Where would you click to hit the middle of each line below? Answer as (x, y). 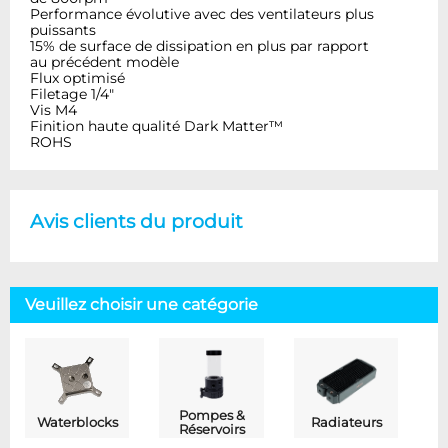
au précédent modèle (104, 61)
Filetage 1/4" (72, 93)
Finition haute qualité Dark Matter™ (156, 125)
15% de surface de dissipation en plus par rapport (199, 45)
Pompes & (211, 415)
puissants (63, 29)
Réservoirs (211, 429)
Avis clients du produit (136, 220)
